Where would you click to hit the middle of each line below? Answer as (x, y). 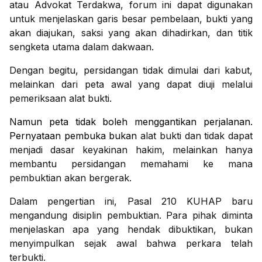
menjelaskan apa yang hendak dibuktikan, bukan (131, 230)
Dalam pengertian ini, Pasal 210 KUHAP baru (131, 201)
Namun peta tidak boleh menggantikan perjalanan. (131, 122)
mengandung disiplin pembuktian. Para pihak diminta (131, 216)
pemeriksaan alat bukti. (61, 99)
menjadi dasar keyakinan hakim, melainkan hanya (131, 150)
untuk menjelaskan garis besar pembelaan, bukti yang (131, 19)
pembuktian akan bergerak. (70, 178)
